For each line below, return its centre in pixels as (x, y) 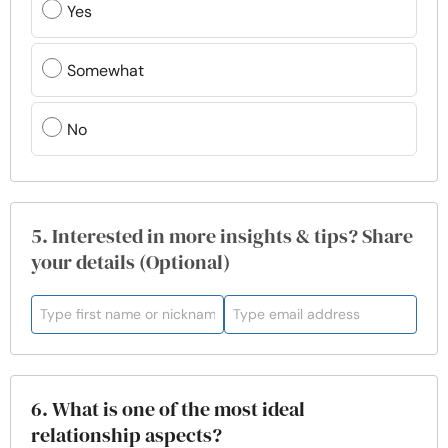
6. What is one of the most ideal (168, 409)
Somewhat (105, 70)
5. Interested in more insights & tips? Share (222, 236)
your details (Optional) (130, 262)
